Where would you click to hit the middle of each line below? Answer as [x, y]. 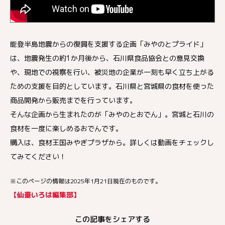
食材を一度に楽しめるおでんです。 [66, 128]
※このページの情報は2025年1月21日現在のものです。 [86, 181]
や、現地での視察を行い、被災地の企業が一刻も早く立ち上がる [112, 72]
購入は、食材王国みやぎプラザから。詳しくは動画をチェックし [112, 142]
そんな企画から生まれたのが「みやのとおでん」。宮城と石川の [112, 114]
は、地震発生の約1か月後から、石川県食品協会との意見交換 [107, 58]
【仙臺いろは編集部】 [45, 195]
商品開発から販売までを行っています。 [73, 100]
